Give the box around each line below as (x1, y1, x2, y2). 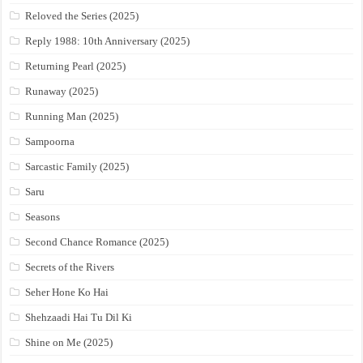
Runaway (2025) (25, 85, 99, 98)
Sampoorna (25, 135, 75, 148)
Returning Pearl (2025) (25, 60, 126, 73)
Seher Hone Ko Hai (25, 286, 109, 299)
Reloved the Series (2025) (25, 10, 139, 23)
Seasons (25, 211, 61, 224)
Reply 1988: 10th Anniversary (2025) (25, 35, 190, 48)
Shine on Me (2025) (25, 336, 113, 349)
